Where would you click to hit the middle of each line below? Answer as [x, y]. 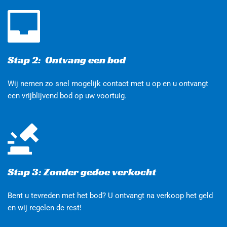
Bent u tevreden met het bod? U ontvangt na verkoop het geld [110, 195]
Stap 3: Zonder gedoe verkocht [82, 172]
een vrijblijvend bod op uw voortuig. [67, 96]
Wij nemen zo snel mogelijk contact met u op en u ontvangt [108, 83]
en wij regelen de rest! [45, 207]
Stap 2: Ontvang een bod [68, 60]
